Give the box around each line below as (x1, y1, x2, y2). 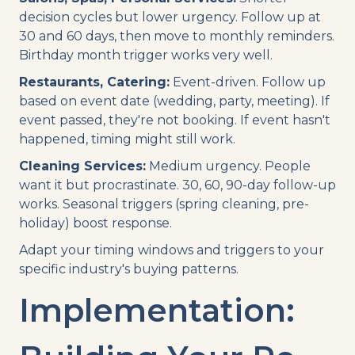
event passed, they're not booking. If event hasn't (19, 112, 330, 128)
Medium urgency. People (146, 158, 311, 174)
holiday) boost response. (19, 215, 172, 231)
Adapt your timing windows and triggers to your (19, 242, 324, 258)
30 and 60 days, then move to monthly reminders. (19, 28, 334, 44)
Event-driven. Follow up (170, 74, 326, 90)
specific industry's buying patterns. (19, 261, 239, 277)
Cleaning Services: (19, 158, 146, 174)
